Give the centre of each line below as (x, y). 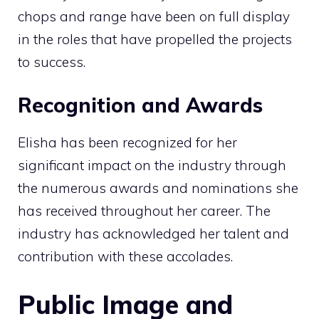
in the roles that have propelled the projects (155, 39)
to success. (52, 62)
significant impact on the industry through (152, 166)
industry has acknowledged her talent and (153, 234)
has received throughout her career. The (144, 211)
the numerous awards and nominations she (158, 188)
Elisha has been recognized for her (127, 143)
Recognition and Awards (140, 105)
